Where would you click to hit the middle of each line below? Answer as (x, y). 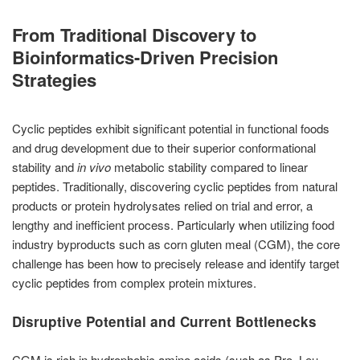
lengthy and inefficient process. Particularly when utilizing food (173, 225)
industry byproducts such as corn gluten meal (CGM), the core (176, 244)
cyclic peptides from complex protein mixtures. (134, 282)
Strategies (54, 80)
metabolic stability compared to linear (209, 167)
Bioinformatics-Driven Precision (145, 57)
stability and (45, 167)
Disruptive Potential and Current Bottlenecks (164, 321)
